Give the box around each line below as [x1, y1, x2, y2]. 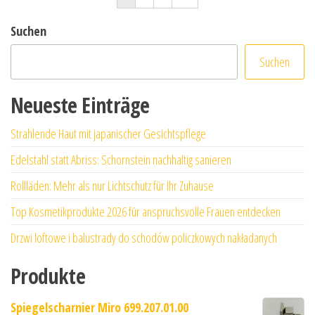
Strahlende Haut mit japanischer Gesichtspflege [11, 124, 206, 142]
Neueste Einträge [11, 90, 150, 120]
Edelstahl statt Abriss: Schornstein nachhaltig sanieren [11, 150, 231, 168]
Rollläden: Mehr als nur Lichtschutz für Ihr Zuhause [11, 176, 214, 194]
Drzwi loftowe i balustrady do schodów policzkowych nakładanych [11, 229, 277, 246]
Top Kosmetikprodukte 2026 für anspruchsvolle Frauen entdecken [11, 202, 281, 220]
